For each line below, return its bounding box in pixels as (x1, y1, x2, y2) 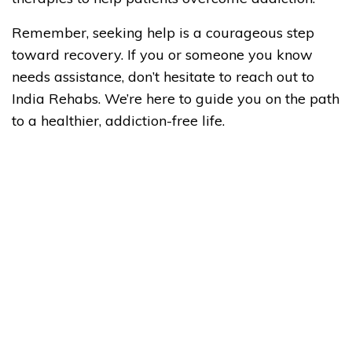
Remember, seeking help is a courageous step (12, 24, 314, 42)
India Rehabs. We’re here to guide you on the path (12, 90, 339, 108)
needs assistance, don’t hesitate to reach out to (12, 68, 314, 86)
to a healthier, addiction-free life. (12, 112, 225, 130)
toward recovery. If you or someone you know (12, 46, 313, 64)
